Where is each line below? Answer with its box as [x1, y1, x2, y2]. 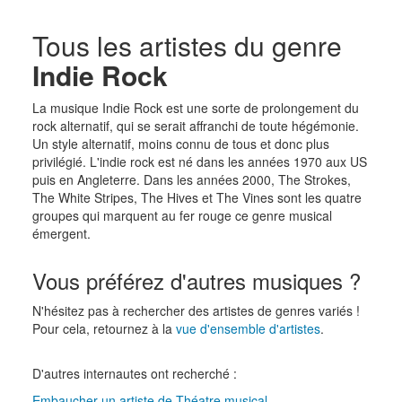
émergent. [31, 223, 91, 242]
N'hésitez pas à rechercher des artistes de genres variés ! [31, 301, 360, 319]
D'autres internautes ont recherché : [31, 363, 237, 382]
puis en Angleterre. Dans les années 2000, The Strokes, [31, 170, 351, 188]
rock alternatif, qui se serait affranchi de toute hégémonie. [31, 116, 359, 135]
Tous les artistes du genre [31, 25, 342, 65]
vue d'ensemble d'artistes [175, 319, 320, 337]
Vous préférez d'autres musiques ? [31, 264, 361, 296]
